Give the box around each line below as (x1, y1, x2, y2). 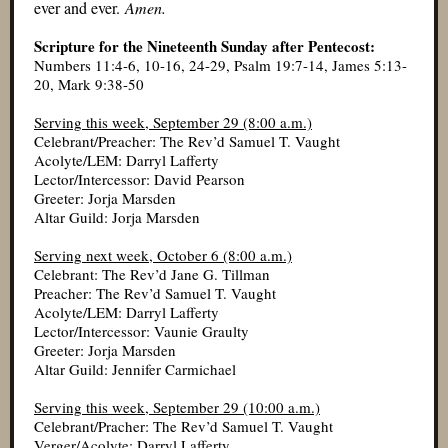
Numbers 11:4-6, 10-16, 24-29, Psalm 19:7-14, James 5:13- (34, 55, 407, 75)
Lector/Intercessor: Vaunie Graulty (34, 321, 249, 341)
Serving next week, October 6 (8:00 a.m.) (34, 245, 292, 265)
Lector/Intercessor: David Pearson (34, 169, 245, 189)
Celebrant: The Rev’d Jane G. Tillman (34, 264, 270, 284)
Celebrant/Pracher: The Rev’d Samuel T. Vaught (34, 416, 333, 436)
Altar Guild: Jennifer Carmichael (34, 359, 236, 379)
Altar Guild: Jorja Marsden (34, 207, 200, 227)
